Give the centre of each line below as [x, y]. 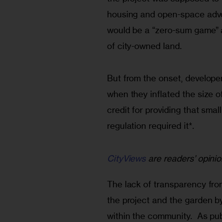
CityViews [126, 158]
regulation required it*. [152, 126]
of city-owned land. [144, 46]
